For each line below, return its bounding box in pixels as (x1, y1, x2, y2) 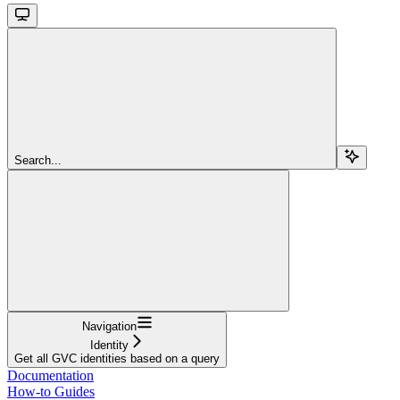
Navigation (81, 319, 137, 333)
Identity (89, 337, 129, 352)
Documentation (7, 367, 94, 383)
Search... (14, 153, 62, 167)
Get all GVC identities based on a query (14, 351, 220, 365)
